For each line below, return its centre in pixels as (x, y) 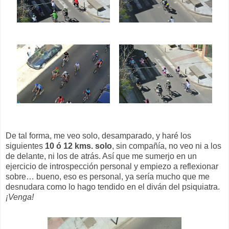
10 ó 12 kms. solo (78, 146)
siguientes (25, 146)
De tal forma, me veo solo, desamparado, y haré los (98, 135)
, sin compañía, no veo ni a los (167, 146)
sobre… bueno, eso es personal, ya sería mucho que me (108, 176)
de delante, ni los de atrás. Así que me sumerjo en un (101, 156)
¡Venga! (20, 197)
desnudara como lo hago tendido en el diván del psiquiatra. (113, 187)
